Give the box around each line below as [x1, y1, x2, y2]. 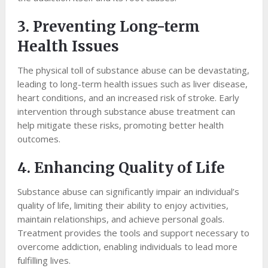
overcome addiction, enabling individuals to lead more [17, 240, 237, 253]
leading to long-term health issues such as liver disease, [17, 78, 248, 90]
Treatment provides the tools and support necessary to [17, 227, 249, 239]
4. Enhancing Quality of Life [17, 159, 225, 178]
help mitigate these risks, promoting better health [17, 119, 224, 132]
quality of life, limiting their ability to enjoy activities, [17, 199, 229, 212]
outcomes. [17, 133, 60, 145]
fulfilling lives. [17, 254, 71, 267]
